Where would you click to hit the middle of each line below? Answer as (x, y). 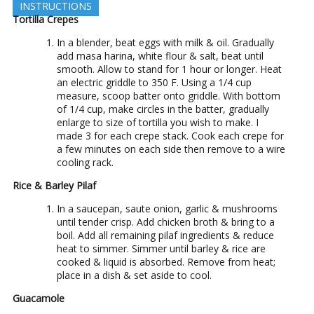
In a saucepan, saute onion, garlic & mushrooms (167, 208)
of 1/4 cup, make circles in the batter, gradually (163, 109)
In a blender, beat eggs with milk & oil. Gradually (165, 42)
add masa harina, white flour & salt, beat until (160, 55)
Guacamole (39, 298)
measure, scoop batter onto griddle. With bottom (169, 95)
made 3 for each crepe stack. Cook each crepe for (170, 135)
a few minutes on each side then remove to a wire (171, 149)
